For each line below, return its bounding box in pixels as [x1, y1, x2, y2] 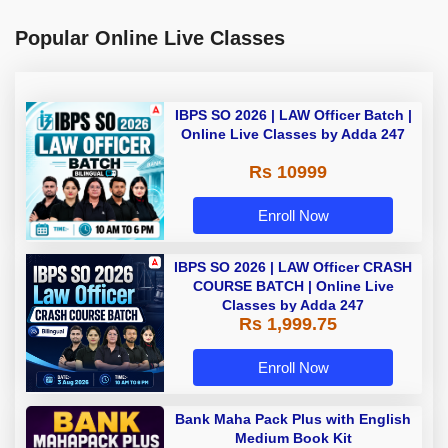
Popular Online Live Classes [15, 27, 285, 50]
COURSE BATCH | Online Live [192, 278, 394, 295]
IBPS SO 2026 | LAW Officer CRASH [174, 259, 412, 276]
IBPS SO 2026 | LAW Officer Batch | [174, 107, 412, 124]
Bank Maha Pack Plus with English [175, 411, 411, 428]
